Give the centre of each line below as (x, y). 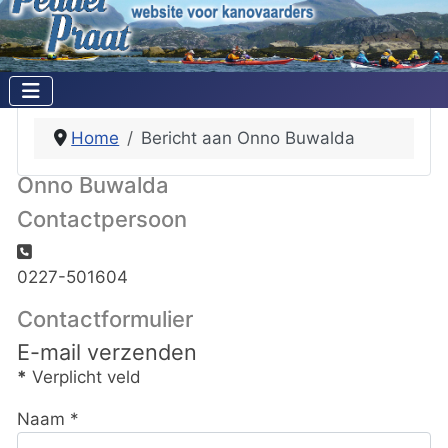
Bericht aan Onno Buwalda (248, 138)
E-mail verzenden (107, 351)
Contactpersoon (102, 218)
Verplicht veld (84, 376)
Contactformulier (105, 318)
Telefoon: (70, 250)
